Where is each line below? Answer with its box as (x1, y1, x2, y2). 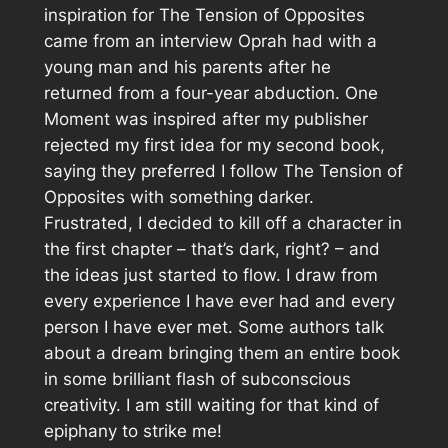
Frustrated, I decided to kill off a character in (43, 212, 402, 233)
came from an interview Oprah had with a (43, 30, 377, 51)
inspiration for (43, 4, 159, 25)
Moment (43, 108, 110, 129)
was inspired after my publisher (109, 108, 368, 129)
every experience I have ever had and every (43, 290, 395, 311)
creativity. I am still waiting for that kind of (43, 394, 379, 415)
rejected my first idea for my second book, (43, 134, 385, 155)
